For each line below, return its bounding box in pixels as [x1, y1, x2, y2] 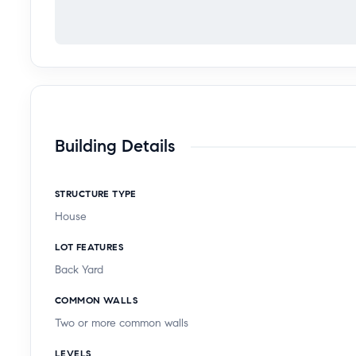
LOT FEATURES [55, 240, 124, 253]
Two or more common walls [55, 315, 188, 330]
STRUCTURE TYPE [55, 187, 137, 199]
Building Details [55, 134, 175, 157]
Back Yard [55, 262, 103, 277]
